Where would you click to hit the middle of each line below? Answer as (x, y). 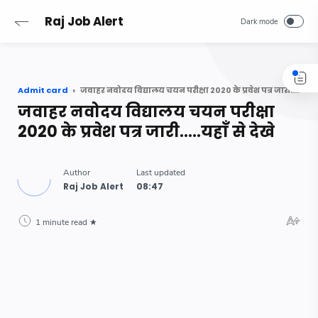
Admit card (43, 90)
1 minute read (61, 222)
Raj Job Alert (84, 21)
